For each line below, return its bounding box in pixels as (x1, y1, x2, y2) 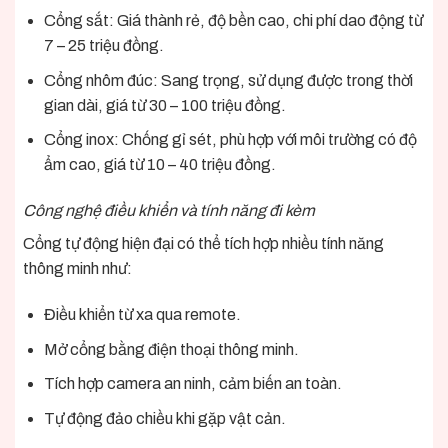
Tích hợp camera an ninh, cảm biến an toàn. (43, 375, 342, 393)
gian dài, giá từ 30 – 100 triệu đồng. (43, 96, 286, 114)
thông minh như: (23, 260, 132, 278)
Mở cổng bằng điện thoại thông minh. (43, 340, 299, 358)
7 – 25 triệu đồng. (43, 37, 164, 55)
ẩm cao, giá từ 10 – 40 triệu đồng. (43, 156, 276, 174)
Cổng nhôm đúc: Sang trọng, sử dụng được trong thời (43, 71, 413, 89)
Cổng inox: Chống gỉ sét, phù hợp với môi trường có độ (43, 131, 417, 149)
